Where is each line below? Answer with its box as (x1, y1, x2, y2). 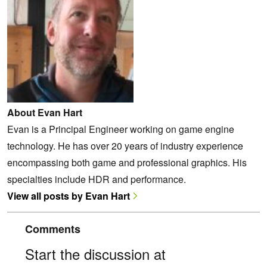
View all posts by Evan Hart (7, 189, 130, 203)
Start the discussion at (25, 243, 166, 265)
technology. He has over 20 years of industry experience (7, 139, 243, 153)
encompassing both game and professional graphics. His (7, 156, 247, 170)
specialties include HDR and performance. (7, 172, 186, 187)
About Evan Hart (7, 105, 82, 120)
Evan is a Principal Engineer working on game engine (7, 122, 234, 136)
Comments (25, 221, 80, 237)
